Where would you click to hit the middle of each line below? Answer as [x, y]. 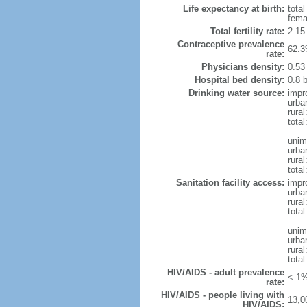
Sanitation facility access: [230, 183]
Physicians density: [243, 67]
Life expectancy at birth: [233, 9]
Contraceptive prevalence [231, 44]
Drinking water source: [236, 93]
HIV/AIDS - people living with [222, 295]
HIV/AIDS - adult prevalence [225, 272]
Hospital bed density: [239, 80]
